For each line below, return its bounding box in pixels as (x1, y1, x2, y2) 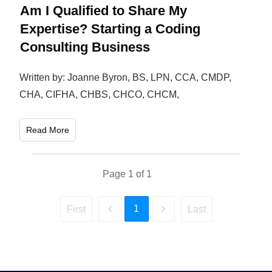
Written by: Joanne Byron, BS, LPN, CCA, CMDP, (19, 72, 232, 83)
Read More (26, 125, 70, 135)
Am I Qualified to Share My (20, 3, 188, 19)
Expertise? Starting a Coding (20, 21, 201, 37)
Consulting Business (20, 39, 151, 55)
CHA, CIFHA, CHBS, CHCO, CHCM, (19, 89, 180, 100)
